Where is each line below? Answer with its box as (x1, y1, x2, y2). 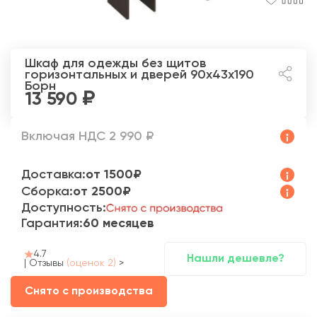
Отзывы (29, 258, 67, 269)
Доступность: (21, 201, 106, 214)
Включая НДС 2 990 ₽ (21, 129, 154, 143)
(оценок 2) (67, 258, 116, 269)
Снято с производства (25, 286, 153, 298)
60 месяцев (83, 217, 154, 230)
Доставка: (21, 168, 86, 181)
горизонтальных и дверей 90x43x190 (25, 68, 254, 81)
